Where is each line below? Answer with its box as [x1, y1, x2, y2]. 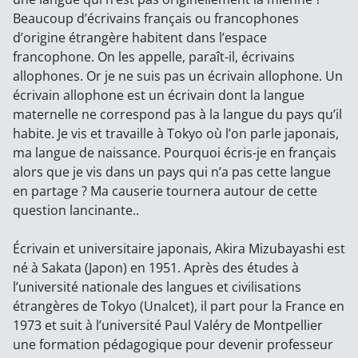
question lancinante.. [13, 201, 139, 220]
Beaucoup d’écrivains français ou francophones [13, 10, 299, 28]
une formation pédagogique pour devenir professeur [13, 336, 333, 354]
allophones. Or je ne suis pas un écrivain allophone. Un [13, 67, 343, 86]
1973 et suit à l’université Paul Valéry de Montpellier [13, 316, 323, 335]
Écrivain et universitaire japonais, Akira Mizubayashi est [13, 240, 345, 258]
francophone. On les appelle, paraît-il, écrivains [13, 48, 295, 66]
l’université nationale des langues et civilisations [13, 278, 301, 296]
